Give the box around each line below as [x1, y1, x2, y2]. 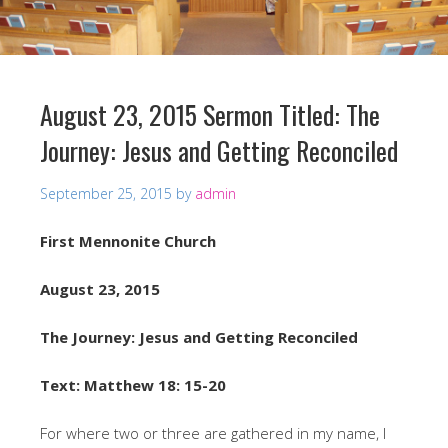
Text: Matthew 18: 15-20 [40, 374, 226, 395]
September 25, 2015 [40, 183, 172, 203]
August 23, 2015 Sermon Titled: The [40, 94, 380, 134]
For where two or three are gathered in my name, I [40, 422, 386, 443]
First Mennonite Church [40, 230, 216, 251]
